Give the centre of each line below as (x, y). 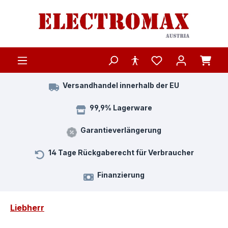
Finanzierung (121, 175)
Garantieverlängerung (121, 130)
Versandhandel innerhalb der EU (121, 85)
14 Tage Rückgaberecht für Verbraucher (121, 153)
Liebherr (27, 208)
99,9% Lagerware (121, 108)
